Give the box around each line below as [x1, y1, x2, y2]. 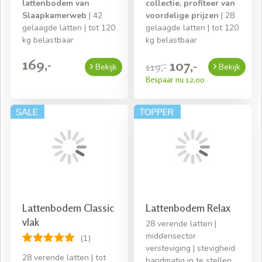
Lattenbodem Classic [22, 201, 114, 214]
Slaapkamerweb [22, 10, 87, 22]
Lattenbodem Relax [146, 201, 230, 214]
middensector [146, 230, 196, 242]
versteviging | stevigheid [146, 242, 235, 254]
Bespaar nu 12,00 [146, 74, 205, 85]
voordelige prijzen [146, 10, 219, 22]
